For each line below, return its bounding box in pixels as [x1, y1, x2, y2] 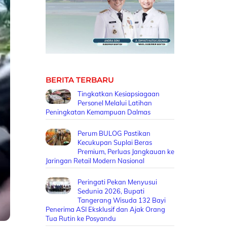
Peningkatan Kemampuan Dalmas [45, 107, 150, 116]
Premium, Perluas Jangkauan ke [77, 147, 174, 156]
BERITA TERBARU [45, 75, 114, 85]
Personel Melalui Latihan [77, 98, 152, 107]
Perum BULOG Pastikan [77, 129, 150, 138]
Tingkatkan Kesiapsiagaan [77, 89, 160, 98]
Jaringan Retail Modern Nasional [45, 157, 144, 165]
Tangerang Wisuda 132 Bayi [77, 196, 166, 205]
